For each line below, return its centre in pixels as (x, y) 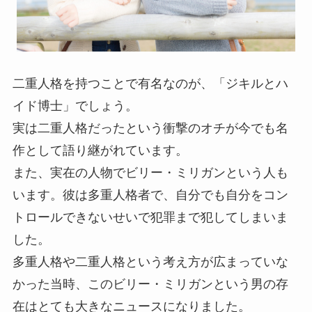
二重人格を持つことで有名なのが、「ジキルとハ (150, 84)
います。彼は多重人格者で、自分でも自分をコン (150, 195)
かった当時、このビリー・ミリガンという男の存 (150, 284)
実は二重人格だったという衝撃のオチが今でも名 (150, 128)
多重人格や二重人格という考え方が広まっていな (150, 262)
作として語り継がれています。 (100, 151)
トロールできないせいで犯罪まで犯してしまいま (150, 218)
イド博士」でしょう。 (75, 106)
